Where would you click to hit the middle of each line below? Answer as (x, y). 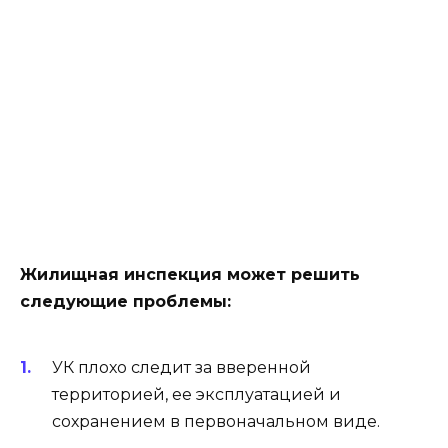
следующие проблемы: (125, 302)
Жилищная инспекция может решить (190, 275)
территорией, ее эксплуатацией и (196, 394)
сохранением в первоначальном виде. (216, 421)
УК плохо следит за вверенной (181, 367)
